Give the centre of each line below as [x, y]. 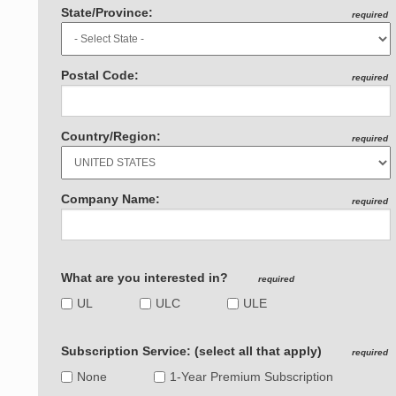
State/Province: [107, 13]
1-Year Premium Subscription [252, 377]
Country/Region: [111, 137]
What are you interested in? [147, 278]
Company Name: [111, 199]
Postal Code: [100, 76]
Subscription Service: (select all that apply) [194, 351]
